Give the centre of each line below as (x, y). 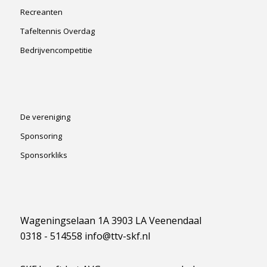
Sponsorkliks (44, 155)
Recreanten (41, 12)
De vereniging (45, 117)
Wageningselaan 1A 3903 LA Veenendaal (111, 220)
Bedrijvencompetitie (56, 50)
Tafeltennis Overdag (57, 31)
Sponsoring (41, 136)
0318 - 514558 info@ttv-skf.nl (85, 236)
